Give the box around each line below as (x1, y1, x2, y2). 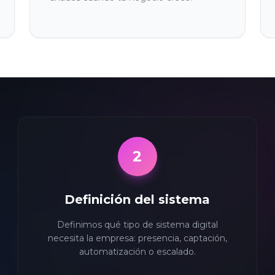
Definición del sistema (64, 192, 211, 207)
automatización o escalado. (79, 246, 196, 257)
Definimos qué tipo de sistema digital (56, 219, 218, 230)
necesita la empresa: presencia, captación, (47, 233, 227, 244)
